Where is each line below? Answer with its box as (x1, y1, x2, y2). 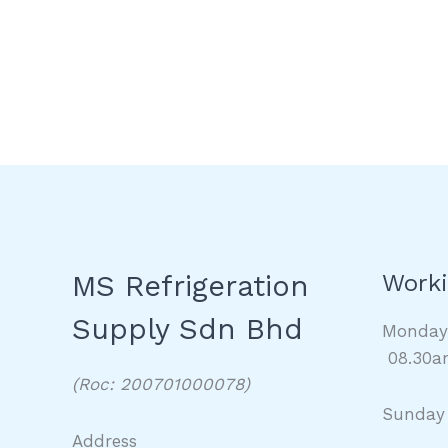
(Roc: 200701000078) (72, 374, 250, 395)
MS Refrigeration (72, 268, 309, 303)
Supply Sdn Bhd (72, 311, 303, 346)
